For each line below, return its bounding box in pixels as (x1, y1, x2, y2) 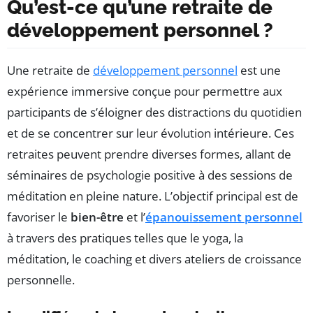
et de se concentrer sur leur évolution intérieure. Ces (7, 125, 294, 142)
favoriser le (7, 209, 71, 226)
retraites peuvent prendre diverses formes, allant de (7, 146, 291, 163)
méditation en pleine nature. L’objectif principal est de (7, 188, 298, 205)
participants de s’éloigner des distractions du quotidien (7, 104, 302, 121)
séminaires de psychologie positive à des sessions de (7, 167, 293, 184)
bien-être (71, 209, 124, 226)
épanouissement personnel (145, 209, 303, 226)
